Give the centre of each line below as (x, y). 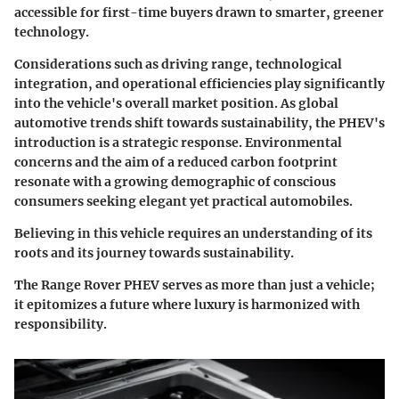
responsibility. (61, 325)
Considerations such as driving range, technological (178, 65)
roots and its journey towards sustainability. (154, 253)
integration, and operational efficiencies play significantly (199, 84)
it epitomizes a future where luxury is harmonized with (187, 305)
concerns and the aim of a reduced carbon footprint (176, 163)
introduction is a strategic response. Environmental (178, 143)
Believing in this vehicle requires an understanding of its (193, 234)
